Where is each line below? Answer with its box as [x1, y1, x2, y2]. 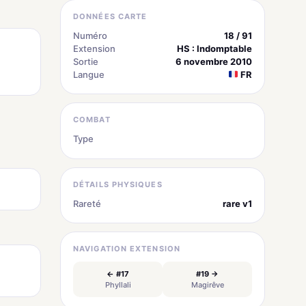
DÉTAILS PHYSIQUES [73, 179, 163, 189]
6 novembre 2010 [176, 55, 252, 67]
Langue [73, 68, 105, 80]
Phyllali [105, 279, 131, 290]
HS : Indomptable [177, 42, 252, 54]
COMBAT [73, 114, 111, 124]
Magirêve [191, 279, 224, 290]
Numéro [73, 29, 107, 41]
